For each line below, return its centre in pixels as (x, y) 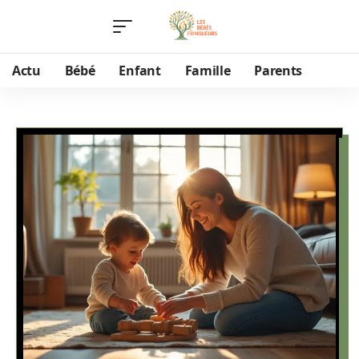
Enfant (140, 71)
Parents (278, 71)
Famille (208, 71)
